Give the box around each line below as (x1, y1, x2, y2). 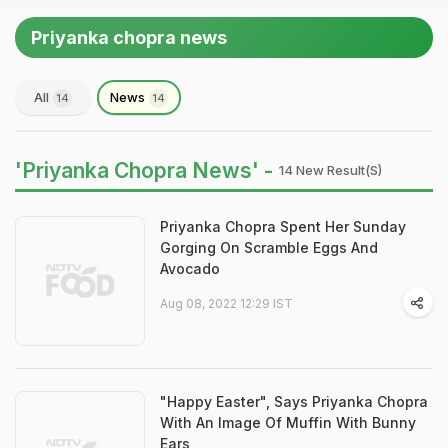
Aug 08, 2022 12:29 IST (160, 296, 293, 311)
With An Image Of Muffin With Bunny (160, 414, 416, 431)
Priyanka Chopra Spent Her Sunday (160, 218, 406, 235)
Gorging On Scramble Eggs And (160, 239, 378, 256)
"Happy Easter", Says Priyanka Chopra (160, 393, 428, 410)
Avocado (160, 260, 220, 277)
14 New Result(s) (279, 162, 382, 178)
